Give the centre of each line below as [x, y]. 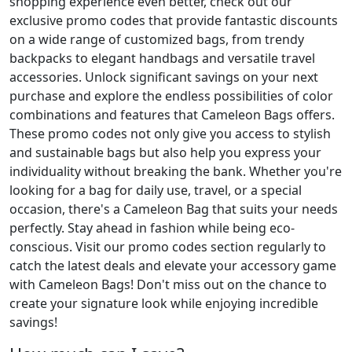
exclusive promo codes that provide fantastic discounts [174, 20]
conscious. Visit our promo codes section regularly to [168, 247]
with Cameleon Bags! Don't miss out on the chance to [168, 284]
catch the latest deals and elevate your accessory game [173, 266]
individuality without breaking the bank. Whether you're [176, 171]
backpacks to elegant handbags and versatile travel [162, 58]
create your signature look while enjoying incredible [164, 303]
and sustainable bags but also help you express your [165, 152]
